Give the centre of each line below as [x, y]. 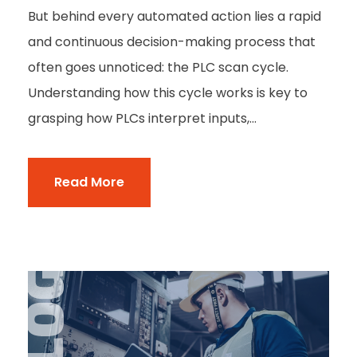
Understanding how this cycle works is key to [168, 92]
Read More [89, 182]
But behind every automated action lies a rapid [175, 16]
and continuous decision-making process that [172, 41]
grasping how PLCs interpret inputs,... [142, 118]
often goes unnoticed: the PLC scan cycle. [158, 67]
